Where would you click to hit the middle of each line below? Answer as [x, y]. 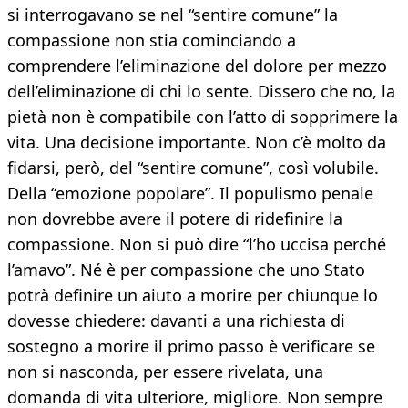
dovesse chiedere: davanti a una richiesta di [176, 321]
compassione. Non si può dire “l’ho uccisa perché [197, 245]
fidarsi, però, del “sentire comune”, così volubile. [193, 168]
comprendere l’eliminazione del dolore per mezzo [197, 66]
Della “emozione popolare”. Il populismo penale [190, 194]
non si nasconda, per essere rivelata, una [165, 372]
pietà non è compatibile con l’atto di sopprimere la [203, 117]
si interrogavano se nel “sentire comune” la [173, 15]
